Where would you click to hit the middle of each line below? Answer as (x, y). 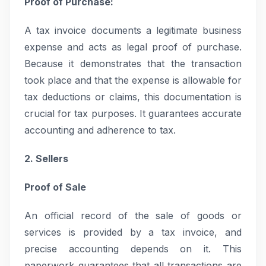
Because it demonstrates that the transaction (133, 64)
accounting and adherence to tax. (100, 130)
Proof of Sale (55, 187)
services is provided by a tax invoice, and (133, 232)
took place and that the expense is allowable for (133, 80)
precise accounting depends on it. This (133, 249)
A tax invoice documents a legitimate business (133, 30)
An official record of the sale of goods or (133, 216)
